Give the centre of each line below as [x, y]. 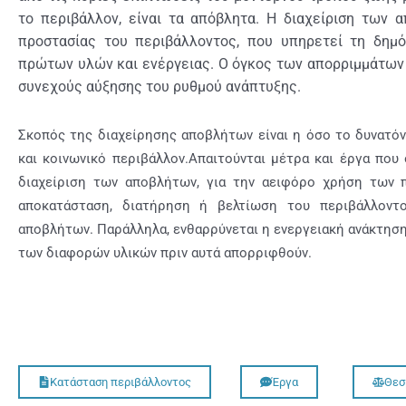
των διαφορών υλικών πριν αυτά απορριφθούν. [165, 253]
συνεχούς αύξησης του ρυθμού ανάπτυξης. [159, 87]
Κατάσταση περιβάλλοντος [121, 382]
